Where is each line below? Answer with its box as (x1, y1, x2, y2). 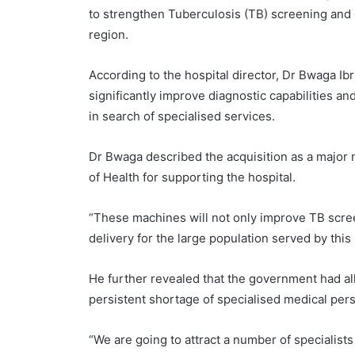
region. (89, 27, 129, 43)
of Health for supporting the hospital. (89, 170, 296, 185)
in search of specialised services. (89, 109, 276, 124)
